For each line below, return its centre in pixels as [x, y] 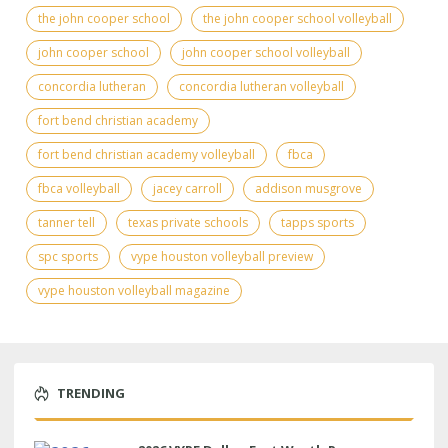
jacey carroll [187, 188]
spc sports [68, 256]
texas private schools [188, 222]
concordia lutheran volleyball [261, 86]
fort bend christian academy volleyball [146, 154]
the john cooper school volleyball [297, 18]
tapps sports [317, 222]
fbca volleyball [79, 188]
